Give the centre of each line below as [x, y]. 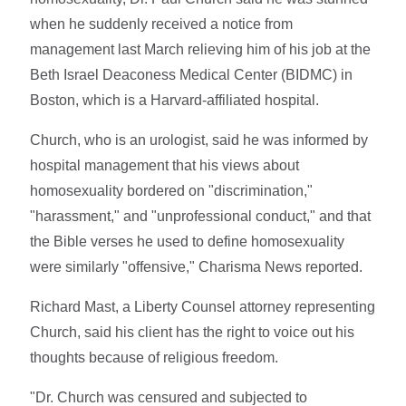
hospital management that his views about [165, 165]
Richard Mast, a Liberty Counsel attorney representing [203, 306]
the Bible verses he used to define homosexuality [188, 241]
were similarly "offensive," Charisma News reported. [197, 266]
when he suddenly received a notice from [162, 24]
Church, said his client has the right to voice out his [193, 332]
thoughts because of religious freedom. [155, 357]
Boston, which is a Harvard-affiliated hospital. [175, 100]
